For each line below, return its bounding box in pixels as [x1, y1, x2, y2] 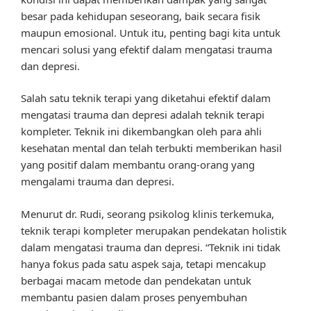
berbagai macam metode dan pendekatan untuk [21, 273, 251, 287]
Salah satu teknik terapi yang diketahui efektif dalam [21, 91, 271, 106]
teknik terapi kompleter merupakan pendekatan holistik [21, 223, 287, 237]
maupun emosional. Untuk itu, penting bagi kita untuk [21, 25, 280, 40]
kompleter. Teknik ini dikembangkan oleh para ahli [21, 124, 262, 139]
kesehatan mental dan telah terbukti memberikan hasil [21, 141, 282, 155]
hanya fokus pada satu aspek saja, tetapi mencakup [21, 256, 266, 271]
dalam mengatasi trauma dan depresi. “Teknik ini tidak [21, 239, 280, 254]
